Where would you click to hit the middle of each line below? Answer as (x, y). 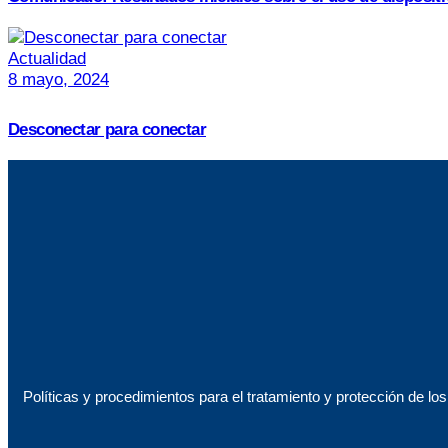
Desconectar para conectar (107, 130)
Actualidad (47, 58)
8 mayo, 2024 (58, 79)
